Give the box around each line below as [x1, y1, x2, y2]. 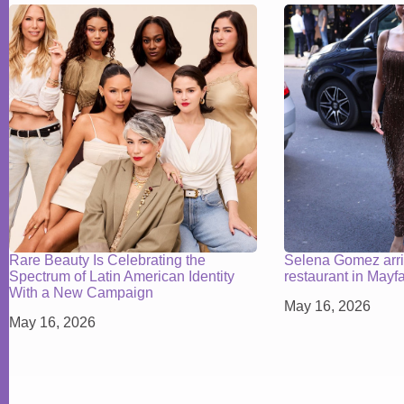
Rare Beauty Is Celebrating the [9, 252, 206, 268]
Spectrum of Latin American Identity [9, 268, 234, 284]
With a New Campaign [9, 284, 153, 300]
